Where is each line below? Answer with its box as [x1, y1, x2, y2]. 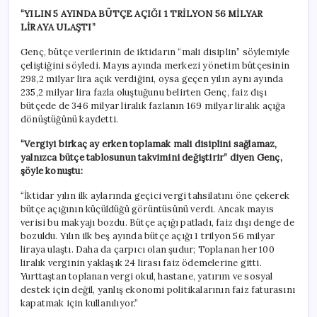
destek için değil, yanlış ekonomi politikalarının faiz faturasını [21, 284, 295, 296]
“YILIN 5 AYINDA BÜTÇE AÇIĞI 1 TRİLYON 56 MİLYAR [21, 8, 263, 21]
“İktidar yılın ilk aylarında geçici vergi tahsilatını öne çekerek [21, 190, 290, 202]
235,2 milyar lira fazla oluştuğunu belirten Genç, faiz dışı [21, 86, 267, 99]
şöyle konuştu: [21, 165, 83, 178]
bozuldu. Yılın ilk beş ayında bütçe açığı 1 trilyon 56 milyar [21, 230, 275, 243]
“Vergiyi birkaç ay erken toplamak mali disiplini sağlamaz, [21, 138, 277, 151]
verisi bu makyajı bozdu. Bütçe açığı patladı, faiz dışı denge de [21, 217, 294, 229]
